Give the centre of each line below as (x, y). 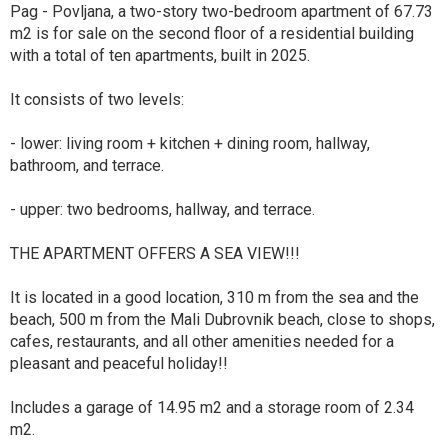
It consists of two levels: (97, 100)
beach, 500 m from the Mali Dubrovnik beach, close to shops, (222, 320)
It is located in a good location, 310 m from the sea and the (214, 298)
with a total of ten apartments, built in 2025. (160, 56)
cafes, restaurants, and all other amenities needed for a (202, 342)
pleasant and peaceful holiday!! (119, 364)
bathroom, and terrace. (87, 166)
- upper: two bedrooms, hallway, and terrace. (162, 210)
